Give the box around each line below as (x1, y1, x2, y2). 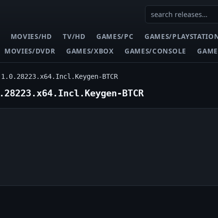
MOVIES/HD (10, 31, 52, 41)
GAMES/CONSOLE (125, 46, 186, 55)
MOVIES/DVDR (4, 46, 55, 55)
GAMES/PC (96, 31, 134, 41)
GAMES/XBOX (66, 46, 114, 55)
